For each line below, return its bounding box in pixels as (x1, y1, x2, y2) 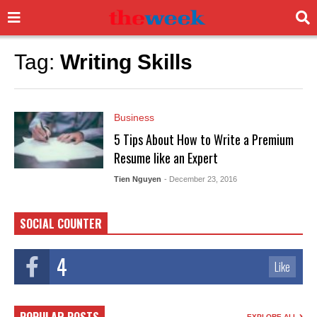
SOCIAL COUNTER (20, 215, 102, 232)
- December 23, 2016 (163, 175, 237, 183)
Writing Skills (60, 50, 192, 74)
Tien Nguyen (113, 175, 161, 183)
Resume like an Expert (113, 149, 218, 167)
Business (113, 112, 154, 123)
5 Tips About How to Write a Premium (113, 130, 294, 149)
